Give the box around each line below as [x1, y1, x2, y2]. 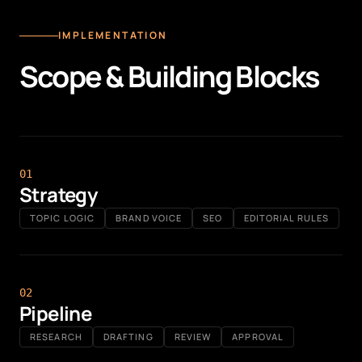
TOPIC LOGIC [30, 212, 95, 224]
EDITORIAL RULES [243, 212, 330, 224]
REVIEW [174, 330, 212, 343]
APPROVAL [232, 330, 284, 343]
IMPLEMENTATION [58, 28, 168, 42]
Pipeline [19, 300, 92, 326]
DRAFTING [103, 330, 154, 343]
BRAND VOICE [116, 212, 183, 224]
